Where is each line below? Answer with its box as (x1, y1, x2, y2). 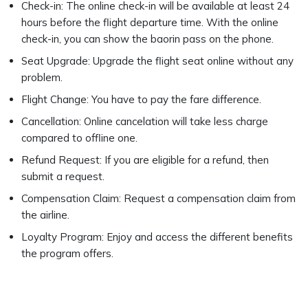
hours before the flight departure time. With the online (21, 16, 278, 29)
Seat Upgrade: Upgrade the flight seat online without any (21, 54, 294, 67)
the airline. (21, 208, 72, 221)
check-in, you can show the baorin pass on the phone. (21, 32, 276, 45)
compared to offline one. (21, 131, 140, 144)
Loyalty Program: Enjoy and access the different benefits (21, 230, 293, 243)
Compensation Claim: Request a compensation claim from (21, 192, 296, 205)
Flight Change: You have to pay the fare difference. (21, 93, 264, 106)
